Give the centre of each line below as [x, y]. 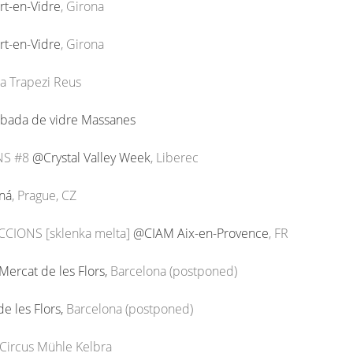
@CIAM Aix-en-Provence [201, 233]
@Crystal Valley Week [91, 158]
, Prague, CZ [44, 195]
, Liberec [175, 158]
